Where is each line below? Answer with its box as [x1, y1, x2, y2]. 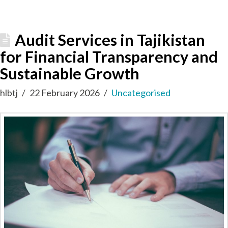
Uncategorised [111, 87, 171, 98]
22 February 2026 [30, 87, 100, 98]
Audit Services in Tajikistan [15, 30, 206, 49]
